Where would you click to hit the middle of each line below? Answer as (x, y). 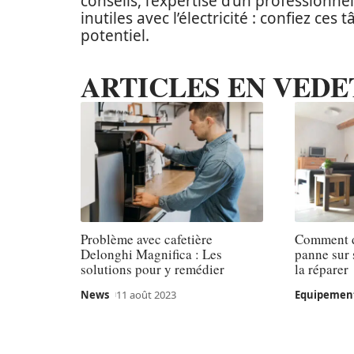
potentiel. (115, 35)
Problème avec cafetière (147, 239)
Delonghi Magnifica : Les (151, 254)
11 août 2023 (146, 295)
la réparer (322, 269)
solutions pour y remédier (153, 269)
